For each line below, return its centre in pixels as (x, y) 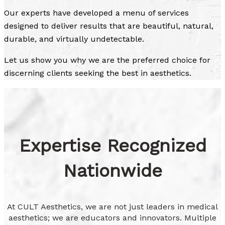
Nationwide (113, 171)
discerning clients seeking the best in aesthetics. (98, 73)
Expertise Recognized (113, 146)
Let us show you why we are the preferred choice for (107, 60)
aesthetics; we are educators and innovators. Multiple (113, 218)
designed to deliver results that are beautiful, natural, (109, 26)
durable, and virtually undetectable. (74, 39)
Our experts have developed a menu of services (96, 13)
